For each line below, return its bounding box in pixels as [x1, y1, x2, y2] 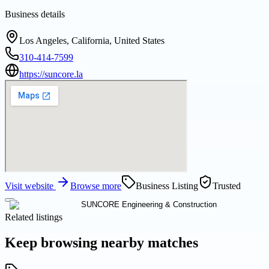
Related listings [5, 212, 62, 223]
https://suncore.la [19, 69, 83, 80]
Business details [5, 9, 65, 20]
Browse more [70, 181, 121, 192]
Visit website [5, 181, 56, 192]
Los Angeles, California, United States [19, 35, 165, 46]
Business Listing [136, 181, 198, 192]
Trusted [213, 181, 241, 192]
